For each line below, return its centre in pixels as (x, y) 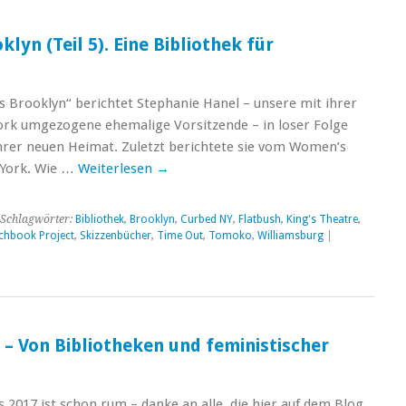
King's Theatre (322, 219)
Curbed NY (206, 219)
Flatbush (259, 219)
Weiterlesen (116, 169)
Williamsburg (290, 236)
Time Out (179, 236)
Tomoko (230, 236)
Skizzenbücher (115, 236)
